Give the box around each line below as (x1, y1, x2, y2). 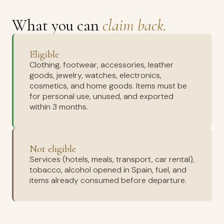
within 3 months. (29, 101, 88, 112)
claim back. (102, 15, 166, 35)
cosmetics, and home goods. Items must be (29, 80, 187, 91)
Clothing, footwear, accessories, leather (29, 59, 173, 70)
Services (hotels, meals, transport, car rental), (29, 154, 194, 164)
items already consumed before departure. (29, 175, 186, 185)
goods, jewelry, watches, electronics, (29, 70, 161, 80)
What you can (12, 15, 102, 35)
